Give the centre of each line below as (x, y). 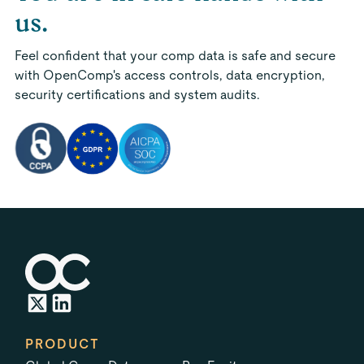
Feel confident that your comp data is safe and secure (175, 56)
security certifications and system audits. (137, 95)
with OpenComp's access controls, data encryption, (169, 75)
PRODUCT (63, 344)
